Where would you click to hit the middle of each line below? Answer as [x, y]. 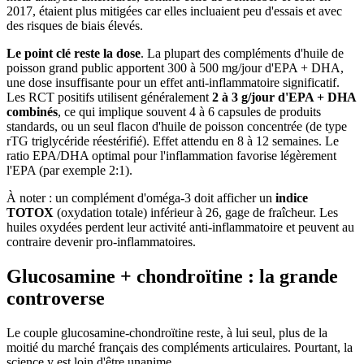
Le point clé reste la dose [74, 53]
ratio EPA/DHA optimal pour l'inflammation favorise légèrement [171, 156]
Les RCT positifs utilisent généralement [109, 97]
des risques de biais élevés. [75, 26]
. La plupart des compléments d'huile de [242, 53]
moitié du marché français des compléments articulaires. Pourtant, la [180, 347]
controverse [56, 298]
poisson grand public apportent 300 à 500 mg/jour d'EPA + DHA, [175, 68]
